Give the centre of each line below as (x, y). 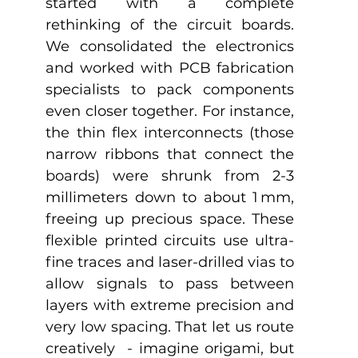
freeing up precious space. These (170, 219)
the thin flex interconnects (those (170, 132)
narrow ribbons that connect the (170, 154)
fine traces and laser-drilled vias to (170, 262)
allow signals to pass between (170, 283)
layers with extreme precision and (170, 305)
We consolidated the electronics (170, 46)
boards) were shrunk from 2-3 (170, 175)
